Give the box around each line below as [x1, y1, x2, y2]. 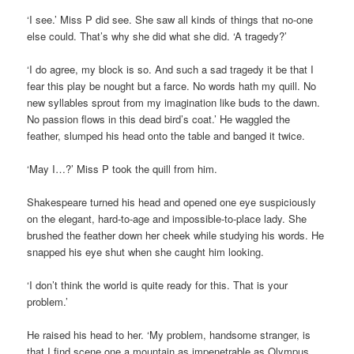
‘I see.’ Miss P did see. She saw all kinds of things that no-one [27, 11, 314, 27]
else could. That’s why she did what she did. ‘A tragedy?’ [27, 28, 288, 43]
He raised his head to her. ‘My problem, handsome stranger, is [27, 327, 311, 343]
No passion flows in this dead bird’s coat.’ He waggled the [27, 111, 291, 126]
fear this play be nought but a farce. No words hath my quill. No [27, 77, 317, 93]
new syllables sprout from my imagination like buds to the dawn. [27, 94, 321, 110]
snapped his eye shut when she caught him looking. [27, 244, 265, 260]
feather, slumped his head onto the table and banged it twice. [27, 127, 306, 143]
